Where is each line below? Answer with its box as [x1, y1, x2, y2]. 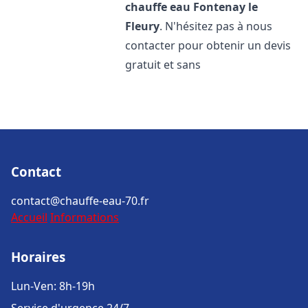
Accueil [11, 210, 47, 225]
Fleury [125, 19, 160, 34]
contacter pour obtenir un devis [125, 38, 291, 53]
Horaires [11, 248, 65, 265]
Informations [50, 210, 119, 225]
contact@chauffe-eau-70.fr [11, 193, 149, 208]
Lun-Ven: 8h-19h [11, 278, 95, 294]
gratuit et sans [125, 57, 201, 72]
